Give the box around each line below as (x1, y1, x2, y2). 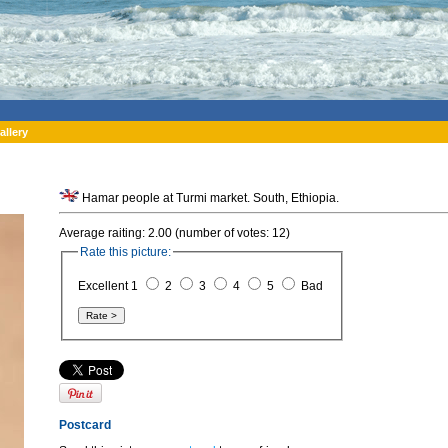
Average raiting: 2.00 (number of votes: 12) (59, 226, 290, 241)
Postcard (59, 417, 111, 432)
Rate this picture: (80, 245, 171, 260)
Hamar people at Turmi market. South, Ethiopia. (291, 191, 339, 206)
